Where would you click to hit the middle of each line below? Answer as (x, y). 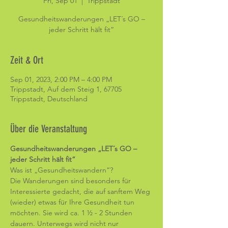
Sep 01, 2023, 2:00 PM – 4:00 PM (61, 79)
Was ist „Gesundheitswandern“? (62, 170)
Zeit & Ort (27, 60)
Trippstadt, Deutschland (49, 99)
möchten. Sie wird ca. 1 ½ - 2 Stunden (72, 213)
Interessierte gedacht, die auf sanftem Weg (81, 191)
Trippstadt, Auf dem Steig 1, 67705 (66, 89)
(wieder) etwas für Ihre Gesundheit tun (73, 202)
